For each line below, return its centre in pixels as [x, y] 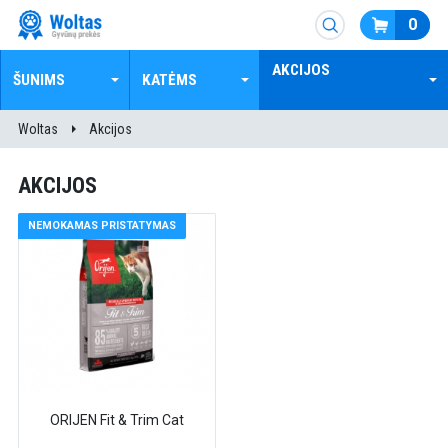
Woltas [37, 129]
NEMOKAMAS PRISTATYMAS [101, 225]
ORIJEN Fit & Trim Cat [116, 419]
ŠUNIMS [39, 80]
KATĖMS [169, 80]
